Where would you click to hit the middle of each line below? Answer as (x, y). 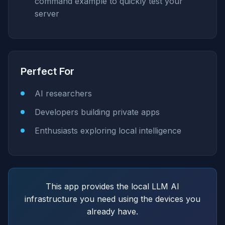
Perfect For (47, 72)
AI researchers (63, 94)
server (47, 14)
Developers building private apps (97, 112)
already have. (113, 212)
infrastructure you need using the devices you (113, 199)
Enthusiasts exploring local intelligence (108, 131)
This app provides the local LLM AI (113, 187)
